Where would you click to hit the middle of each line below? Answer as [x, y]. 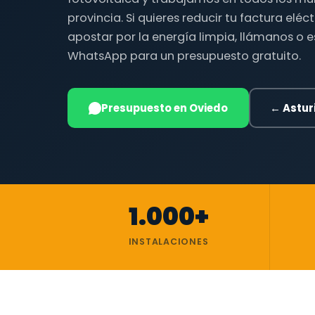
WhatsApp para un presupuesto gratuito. [184, 56]
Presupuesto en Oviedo [165, 108]
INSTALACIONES [168, 242]
